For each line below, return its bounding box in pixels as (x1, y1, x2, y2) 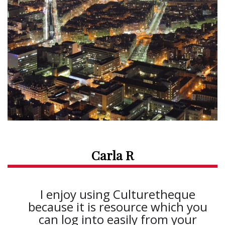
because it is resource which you (28, 198, 207, 215)
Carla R (91, 147, 134, 163)
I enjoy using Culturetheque (40, 186, 195, 202)
